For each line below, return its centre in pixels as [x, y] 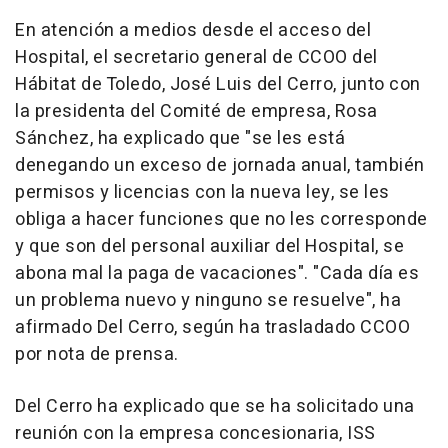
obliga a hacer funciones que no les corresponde [221, 219]
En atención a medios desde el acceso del [193, 30]
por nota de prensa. [97, 354]
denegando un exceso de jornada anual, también [220, 165]
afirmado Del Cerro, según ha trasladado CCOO [212, 327]
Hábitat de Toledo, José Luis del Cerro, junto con [218, 84]
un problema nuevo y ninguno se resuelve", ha [208, 300]
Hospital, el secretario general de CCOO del [196, 57]
